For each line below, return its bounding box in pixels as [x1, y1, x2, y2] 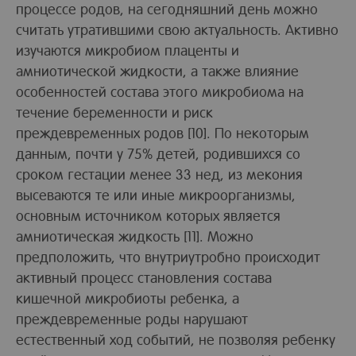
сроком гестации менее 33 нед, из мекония [16, 164, 303, 184]
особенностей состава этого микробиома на [16, 82, 304, 101]
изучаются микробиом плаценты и [16, 41, 239, 60]
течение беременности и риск [16, 103, 213, 122]
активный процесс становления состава [16, 268, 272, 287]
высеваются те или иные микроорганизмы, [16, 185, 296, 204]
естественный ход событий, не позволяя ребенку [16, 330, 335, 349]
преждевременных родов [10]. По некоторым [16, 123, 309, 142]
